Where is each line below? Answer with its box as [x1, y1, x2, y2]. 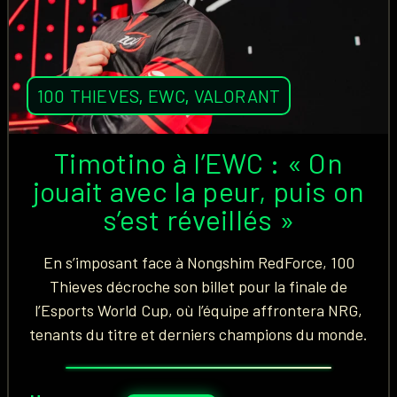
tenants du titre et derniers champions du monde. [29, 324, 368, 344]
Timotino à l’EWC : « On [54, 145, 343, 179]
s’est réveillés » [102, 202, 295, 236]
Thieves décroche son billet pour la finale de [50, 276, 347, 296]
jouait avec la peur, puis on [32, 174, 365, 207]
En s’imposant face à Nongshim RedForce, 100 [43, 253, 354, 272]
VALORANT [193, 85, 281, 106]
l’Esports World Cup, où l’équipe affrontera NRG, [35, 300, 362, 320]
